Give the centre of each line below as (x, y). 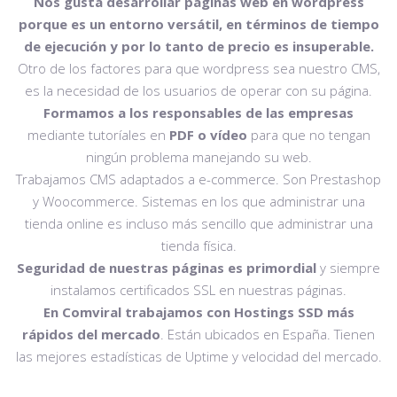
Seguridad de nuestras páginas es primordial (167, 268)
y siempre (348, 268)
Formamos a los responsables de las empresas (198, 113)
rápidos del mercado (91, 335)
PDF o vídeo (206, 135)
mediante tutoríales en (96, 135)
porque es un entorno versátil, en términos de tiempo (198, 24)
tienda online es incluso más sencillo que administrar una (198, 224)
